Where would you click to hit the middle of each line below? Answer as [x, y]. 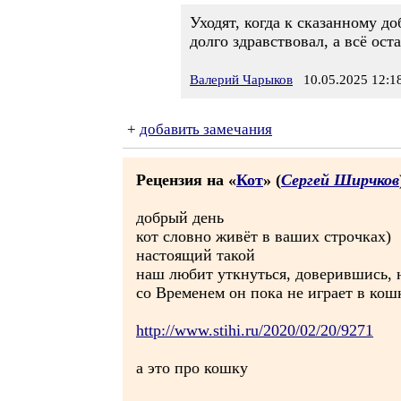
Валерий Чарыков [241, 80]
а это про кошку [192, 368]
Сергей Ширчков [340, 180]
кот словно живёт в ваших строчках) [264, 236]
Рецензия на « [186, 180]
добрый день [180, 218]
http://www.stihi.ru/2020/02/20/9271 [255, 330]
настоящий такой [196, 255]
